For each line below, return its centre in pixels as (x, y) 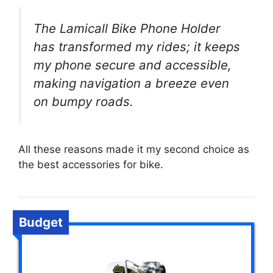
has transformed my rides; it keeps (137, 47)
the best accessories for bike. (91, 164)
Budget (41, 222)
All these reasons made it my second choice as (134, 149)
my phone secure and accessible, (133, 65)
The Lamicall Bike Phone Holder (127, 29)
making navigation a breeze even (131, 83)
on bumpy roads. (83, 102)
